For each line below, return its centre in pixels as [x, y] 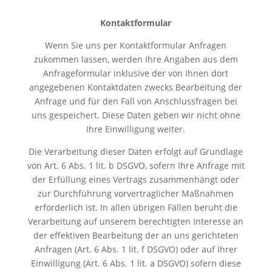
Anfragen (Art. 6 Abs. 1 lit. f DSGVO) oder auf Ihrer [136, 249]
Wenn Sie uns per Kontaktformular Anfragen [136, 45]
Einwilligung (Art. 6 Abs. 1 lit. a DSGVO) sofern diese [136, 263]
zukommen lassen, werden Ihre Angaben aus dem [136, 59]
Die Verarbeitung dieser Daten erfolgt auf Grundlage [136, 151]
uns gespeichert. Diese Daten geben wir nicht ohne [136, 115]
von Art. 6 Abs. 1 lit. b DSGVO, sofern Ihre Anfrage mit [136, 165]
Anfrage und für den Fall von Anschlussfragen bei [136, 101]
